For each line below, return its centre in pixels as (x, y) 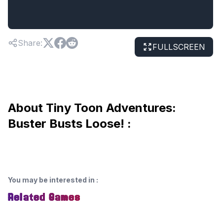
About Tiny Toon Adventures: (92, 108)
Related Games (44, 197)
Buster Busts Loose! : (70, 124)
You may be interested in (51, 180)
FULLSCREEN (179, 47)
